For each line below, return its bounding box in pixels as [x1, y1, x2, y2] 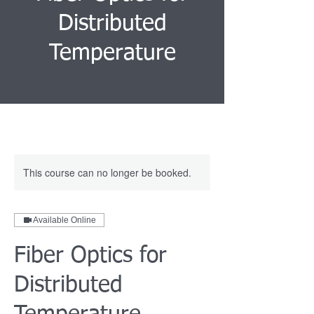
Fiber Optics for [14, 245, 167, 267]
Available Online [33, 215, 96, 225]
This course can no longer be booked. [23, 165, 191, 179]
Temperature [48, 42, 176, 64]
